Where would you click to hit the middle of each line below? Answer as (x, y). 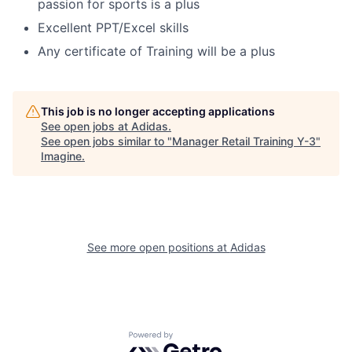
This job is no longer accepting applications (158, 111)
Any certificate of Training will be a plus (156, 51)
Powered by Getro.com (197, 339)
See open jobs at (86, 126)
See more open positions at (158, 247)
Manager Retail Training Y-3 (244, 141)
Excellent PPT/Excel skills (113, 27)
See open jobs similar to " (106, 141)
